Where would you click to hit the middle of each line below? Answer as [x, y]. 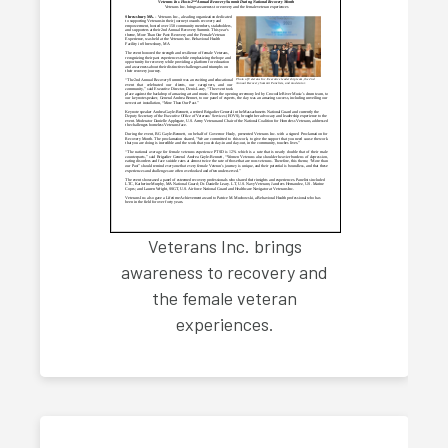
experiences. [224, 323]
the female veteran [224, 297]
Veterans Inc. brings [224, 245]
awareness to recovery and [224, 271]
